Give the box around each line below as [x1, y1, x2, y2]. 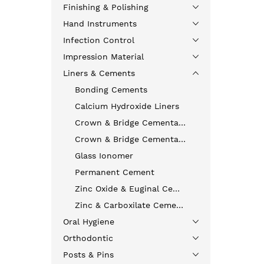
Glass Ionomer [75, 151, 133, 160]
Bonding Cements [75, 85, 147, 94]
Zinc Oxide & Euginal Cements [173, 184, 180, 193]
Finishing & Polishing [63, 2, 148, 12]
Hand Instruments [63, 19, 137, 28]
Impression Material [63, 52, 144, 61]
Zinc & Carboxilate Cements [176, 200, 183, 210]
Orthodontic [63, 233, 113, 243]
